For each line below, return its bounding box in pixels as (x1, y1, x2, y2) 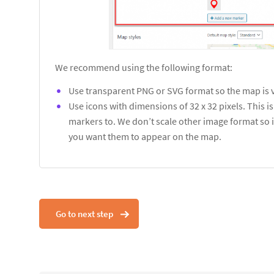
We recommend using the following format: (55, 61, 232, 74)
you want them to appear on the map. (68, 130, 221, 143)
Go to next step (56, 208, 113, 220)
